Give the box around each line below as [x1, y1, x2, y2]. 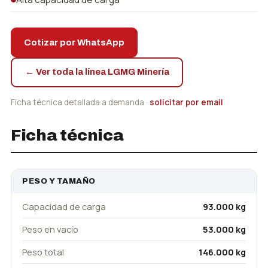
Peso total [22, 246, 64, 258]
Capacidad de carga [22, 200, 106, 212]
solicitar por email [150, 96, 223, 108]
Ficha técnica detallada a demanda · [11, 96, 150, 108]
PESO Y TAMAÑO [22, 176, 96, 185]
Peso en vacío [22, 223, 78, 235]
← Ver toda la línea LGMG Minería [25, 67, 169, 77]
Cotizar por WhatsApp [24, 37, 124, 47]
